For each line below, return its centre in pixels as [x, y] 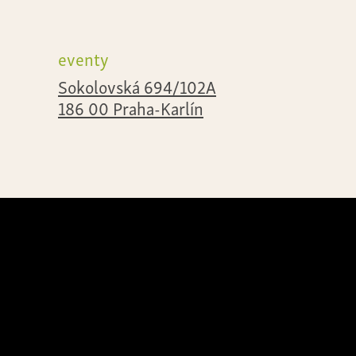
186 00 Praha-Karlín [131, 107]
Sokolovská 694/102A [137, 86]
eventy [83, 58]
